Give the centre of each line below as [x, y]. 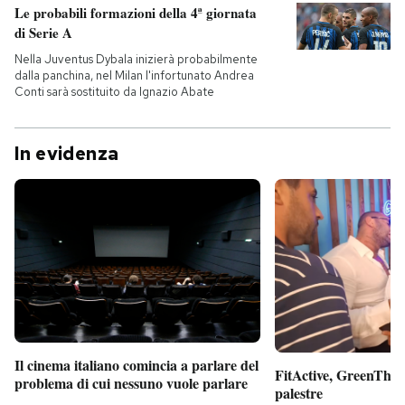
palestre [299, 392]
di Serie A [43, 33]
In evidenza [67, 154]
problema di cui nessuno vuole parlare [131, 383]
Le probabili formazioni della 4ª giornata [136, 13]
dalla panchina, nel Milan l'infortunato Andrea [134, 75]
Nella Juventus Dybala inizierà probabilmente [136, 59]
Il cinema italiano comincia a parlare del [137, 365]
